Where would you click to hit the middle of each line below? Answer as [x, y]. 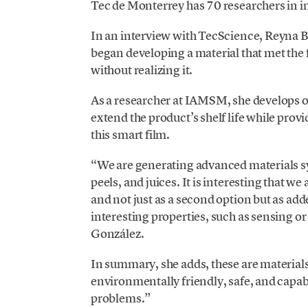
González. [117, 234]
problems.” [121, 298]
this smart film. [130, 134]
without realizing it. [142, 69]
